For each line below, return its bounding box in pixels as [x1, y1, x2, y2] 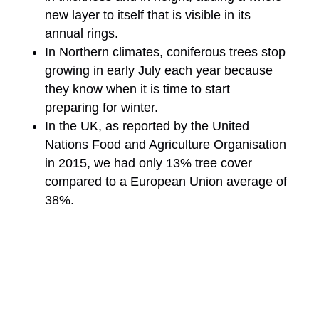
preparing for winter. [44, 100, 158, 115]
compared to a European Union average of [44, 174, 287, 189]
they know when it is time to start [44, 82, 230, 96]
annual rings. [44, 26, 118, 41]
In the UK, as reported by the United [44, 119, 249, 133]
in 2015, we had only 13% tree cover [44, 156, 252, 170]
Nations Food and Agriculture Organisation [44, 137, 286, 152]
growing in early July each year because [44, 63, 273, 78]
